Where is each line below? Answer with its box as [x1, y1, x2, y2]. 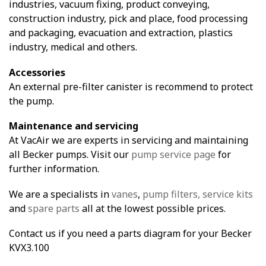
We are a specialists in [9, 187, 112, 201]
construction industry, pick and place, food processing [9, 11, 248, 25]
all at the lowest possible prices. [80, 201, 226, 215]
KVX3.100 [9, 241, 49, 255]
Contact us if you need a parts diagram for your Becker [9, 227, 252, 240]
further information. [9, 162, 99, 176]
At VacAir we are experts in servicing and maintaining [9, 134, 248, 147]
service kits [202, 187, 253, 201]
